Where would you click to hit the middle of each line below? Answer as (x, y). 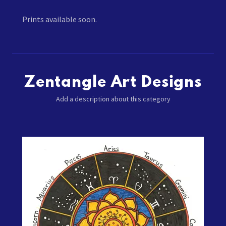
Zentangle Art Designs (113, 83)
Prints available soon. (60, 19)
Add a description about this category (113, 99)
